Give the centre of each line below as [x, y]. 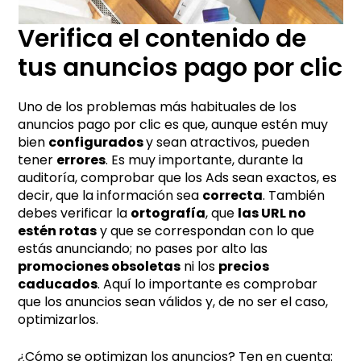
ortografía [168, 213]
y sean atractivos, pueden [228, 142]
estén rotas [58, 230]
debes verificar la [75, 213]
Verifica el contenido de [162, 38]
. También [294, 195]
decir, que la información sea [110, 195]
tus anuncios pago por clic [180, 67]
